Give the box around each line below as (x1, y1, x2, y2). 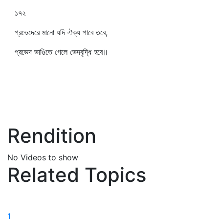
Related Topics (7, 163, 146, 187)
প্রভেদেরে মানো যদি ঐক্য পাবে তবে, (15, 27, 108, 37)
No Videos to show (7, 153, 78, 162)
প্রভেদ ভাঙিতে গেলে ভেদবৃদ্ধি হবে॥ (15, 47, 113, 57)
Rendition (7, 124, 96, 148)
